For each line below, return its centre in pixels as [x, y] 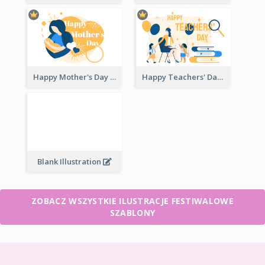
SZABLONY [132, 213]
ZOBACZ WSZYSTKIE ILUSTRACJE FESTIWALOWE [132, 201]
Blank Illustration [70, 161]
